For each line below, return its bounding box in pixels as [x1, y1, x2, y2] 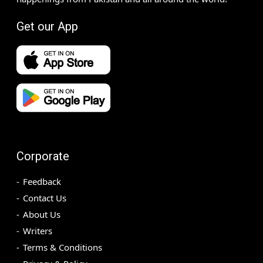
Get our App [16, 19, 78, 34]
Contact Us [23, 191, 66, 204]
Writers [23, 224, 52, 237]
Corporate [16, 149, 69, 163]
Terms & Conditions [23, 241, 102, 253]
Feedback [23, 175, 61, 187]
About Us [23, 208, 60, 220]
